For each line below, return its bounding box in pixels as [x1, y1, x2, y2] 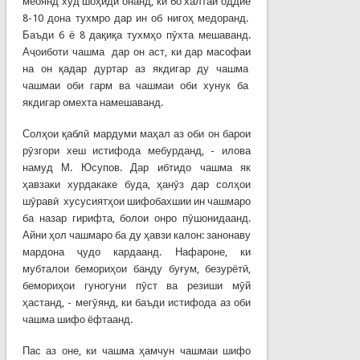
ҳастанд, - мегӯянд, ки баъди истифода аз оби [22, 296, 252, 309]
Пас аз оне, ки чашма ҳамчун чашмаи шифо [22, 344, 252, 357]
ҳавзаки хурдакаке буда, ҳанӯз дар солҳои [22, 178, 252, 190]
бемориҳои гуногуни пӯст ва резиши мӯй [22, 279, 252, 292]
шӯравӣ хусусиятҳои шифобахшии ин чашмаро [22, 194, 252, 207]
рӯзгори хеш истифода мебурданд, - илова [22, 144, 252, 157]
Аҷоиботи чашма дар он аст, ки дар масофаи [22, 45, 252, 58]
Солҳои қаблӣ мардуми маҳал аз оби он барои [22, 127, 252, 140]
